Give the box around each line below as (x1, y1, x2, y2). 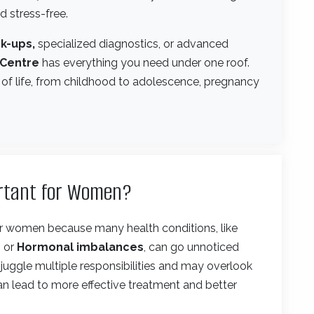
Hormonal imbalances (17, 240, 144, 254)
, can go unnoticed (144, 240, 239, 254)
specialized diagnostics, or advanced (35, 36, 228, 50)
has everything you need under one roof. (39, 55, 250, 69)
